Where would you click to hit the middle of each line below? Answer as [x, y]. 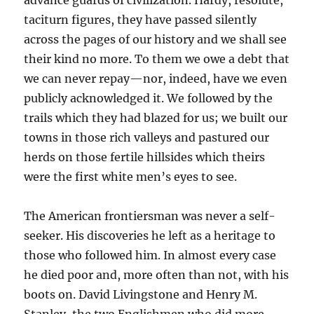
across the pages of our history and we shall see [156, 40]
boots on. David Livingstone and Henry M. [141, 295]
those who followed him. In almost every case [150, 255]
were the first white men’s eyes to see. [131, 177]
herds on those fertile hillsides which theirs [145, 157]
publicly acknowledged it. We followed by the [149, 98]
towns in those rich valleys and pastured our [147, 138]
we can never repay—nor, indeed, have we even [156, 79]
